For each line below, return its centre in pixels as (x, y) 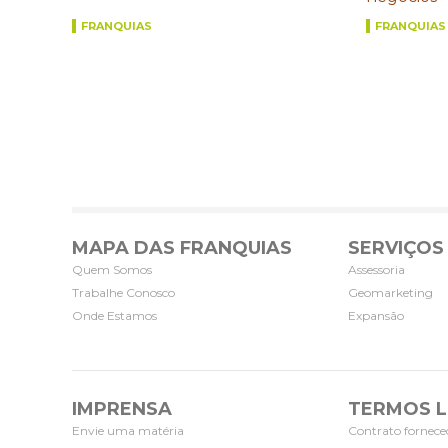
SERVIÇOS (396, 247)
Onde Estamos (114, 315)
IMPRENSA (122, 408)
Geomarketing (390, 292)
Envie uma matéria (128, 430)
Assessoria (376, 269)
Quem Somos (112, 269)
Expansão (376, 315)
